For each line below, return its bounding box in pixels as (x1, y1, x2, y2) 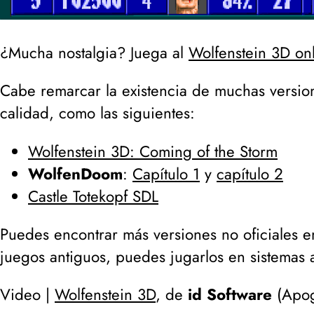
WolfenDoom (28, 162, 123, 185)
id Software (188, 283, 272, 306)
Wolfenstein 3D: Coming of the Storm (28, 139, 278, 163)
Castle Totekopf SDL (28, 184, 158, 207)
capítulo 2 (217, 162, 283, 185)
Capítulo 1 (132, 162, 200, 185)
